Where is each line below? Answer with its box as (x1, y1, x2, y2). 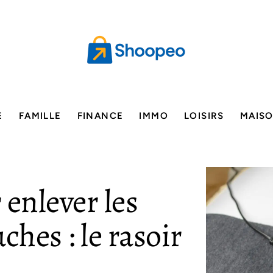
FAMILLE (18, 110, 62, 121)
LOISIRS (184, 110, 224, 121)
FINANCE (77, 110, 124, 121)
